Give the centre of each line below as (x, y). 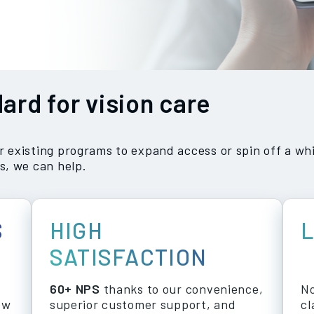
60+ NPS (75, 289)
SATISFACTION (128, 257)
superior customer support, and (143, 304)
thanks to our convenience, (182, 289)
